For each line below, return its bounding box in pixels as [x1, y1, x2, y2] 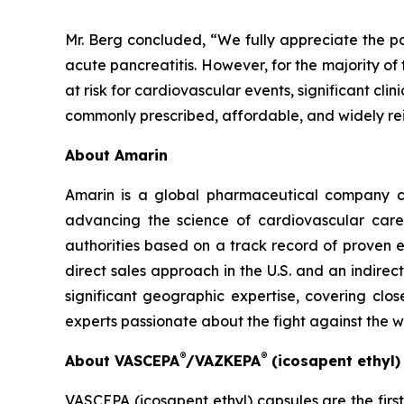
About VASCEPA [65, 352, 179, 370]
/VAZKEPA [186, 352, 261, 370]
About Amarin [65, 146, 172, 164]
